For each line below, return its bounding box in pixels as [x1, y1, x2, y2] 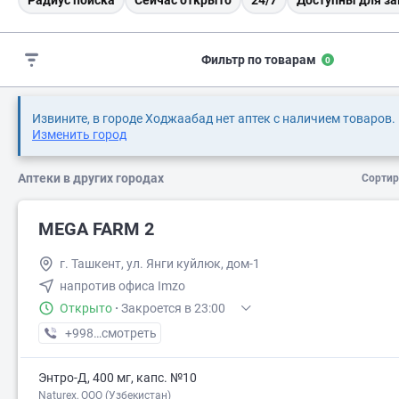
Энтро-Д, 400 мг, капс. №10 [38, 370, 197, 386]
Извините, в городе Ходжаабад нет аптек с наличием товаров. [32, 111, 395, 126]
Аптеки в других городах [18, 171, 164, 186]
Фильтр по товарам [200, 53, 316, 68]
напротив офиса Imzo [60, 279, 185, 294]
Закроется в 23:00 [121, 301, 225, 316]
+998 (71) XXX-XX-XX [64, 326, 185, 341]
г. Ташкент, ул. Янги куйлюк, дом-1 [60, 256, 260, 272]
